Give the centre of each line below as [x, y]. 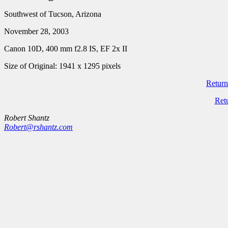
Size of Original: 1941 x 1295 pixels [62, 66]
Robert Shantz [27, 118]
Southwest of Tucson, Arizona [53, 14]
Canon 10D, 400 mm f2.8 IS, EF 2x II [66, 49]
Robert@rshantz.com [38, 127]
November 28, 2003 [36, 31]
